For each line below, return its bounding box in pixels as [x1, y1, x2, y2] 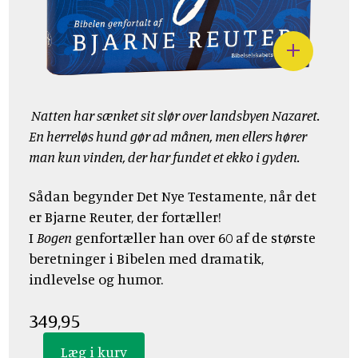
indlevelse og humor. [29, 270, 163, 288]
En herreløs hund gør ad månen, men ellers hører [29, 127, 307, 145]
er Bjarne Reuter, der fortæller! [29, 208, 221, 226]
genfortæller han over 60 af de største [72, 229, 316, 247]
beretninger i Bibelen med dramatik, [29, 249, 264, 268]
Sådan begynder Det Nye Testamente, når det [29, 187, 316, 205]
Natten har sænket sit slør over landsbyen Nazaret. [29, 106, 320, 125]
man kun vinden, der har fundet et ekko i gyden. [29, 148, 303, 166]
